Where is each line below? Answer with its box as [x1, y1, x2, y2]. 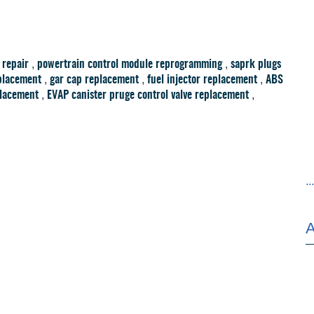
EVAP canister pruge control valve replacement [47, 89, 249, 101]
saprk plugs [231, 58, 281, 70]
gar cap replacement [50, 74, 139, 86]
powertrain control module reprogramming [37, 58, 222, 70]
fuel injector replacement [147, 74, 257, 86]
